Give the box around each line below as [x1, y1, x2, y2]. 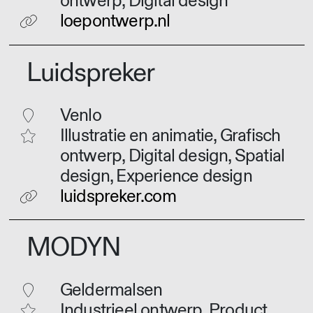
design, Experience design [59, 165, 252, 187]
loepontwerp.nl [59, 10, 170, 33]
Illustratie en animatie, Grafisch [59, 124, 281, 147]
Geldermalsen [59, 279, 163, 301]
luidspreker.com [59, 185, 176, 208]
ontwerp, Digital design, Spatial [59, 145, 285, 167]
